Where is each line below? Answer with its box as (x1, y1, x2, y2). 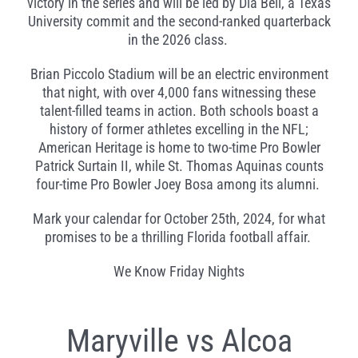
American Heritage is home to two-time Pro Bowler (38, 139, 320, 157)
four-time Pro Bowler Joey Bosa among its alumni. (35, 176, 320, 193)
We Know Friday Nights (113, 263, 245, 280)
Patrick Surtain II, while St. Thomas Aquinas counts (34, 157, 324, 175)
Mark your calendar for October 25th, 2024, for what (33, 210, 325, 228)
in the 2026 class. (127, 31, 228, 49)
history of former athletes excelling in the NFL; (50, 121, 308, 138)
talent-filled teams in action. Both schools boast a (39, 102, 319, 120)
